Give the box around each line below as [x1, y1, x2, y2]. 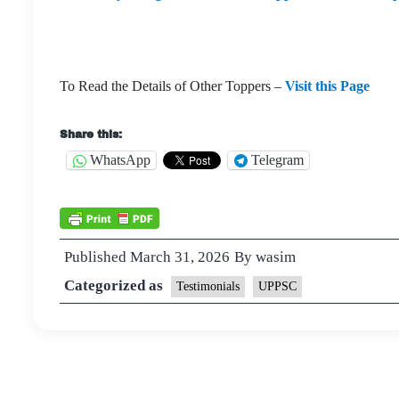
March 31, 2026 [130, 248, 230, 265]
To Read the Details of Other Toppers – [60, 77, 285, 94]
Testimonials [176, 279, 240, 293]
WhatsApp [90, 152, 151, 167]
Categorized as [64, 276, 167, 294]
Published [64, 248, 130, 265]
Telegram [251, 152, 304, 167]
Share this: [60, 127, 122, 141]
